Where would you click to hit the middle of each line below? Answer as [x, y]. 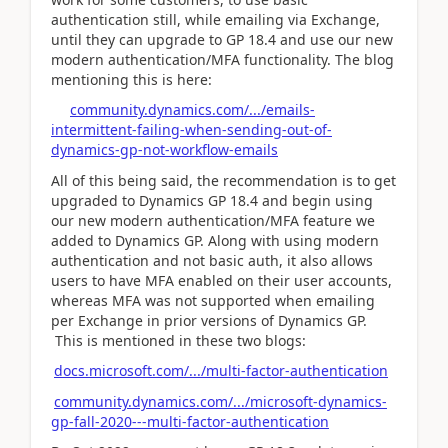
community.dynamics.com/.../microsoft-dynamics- [220, 401]
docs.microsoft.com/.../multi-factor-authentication [221, 370]
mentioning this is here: [131, 79]
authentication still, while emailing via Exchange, [215, 19]
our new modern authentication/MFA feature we [213, 220]
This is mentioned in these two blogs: [178, 340]
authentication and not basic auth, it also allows [212, 260]
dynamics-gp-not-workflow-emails [164, 149]
